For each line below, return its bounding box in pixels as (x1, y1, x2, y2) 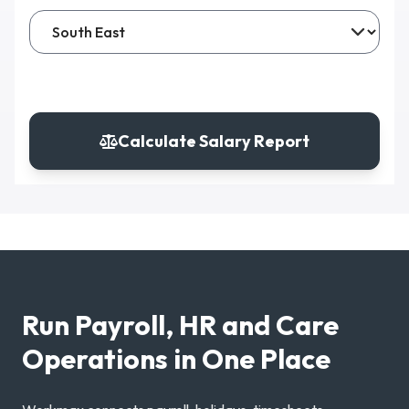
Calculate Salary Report (118, 131, 309, 152)
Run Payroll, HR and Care (22, 308, 339, 342)
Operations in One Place (22, 341, 330, 376)
